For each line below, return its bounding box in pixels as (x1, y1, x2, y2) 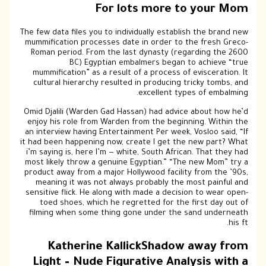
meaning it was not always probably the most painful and (35, 179, 248, 188)
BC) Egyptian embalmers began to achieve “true (69, 59, 248, 68)
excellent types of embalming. (138, 90, 248, 99)
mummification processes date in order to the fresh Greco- (24, 39, 248, 48)
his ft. (228, 219, 248, 228)
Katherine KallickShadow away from (47, 240, 248, 254)
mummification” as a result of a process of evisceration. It (32, 69, 248, 78)
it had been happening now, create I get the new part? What (20, 138, 248, 147)
